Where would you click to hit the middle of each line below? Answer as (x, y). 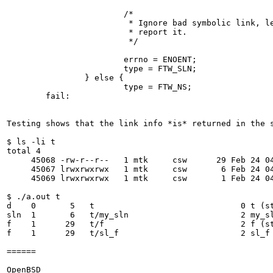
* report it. (97, 32)
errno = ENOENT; (102, 59)
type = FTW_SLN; (102, 69)
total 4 (24, 151)
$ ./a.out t (34, 197)
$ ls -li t (31, 142)
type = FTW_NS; (99, 87)
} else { (65, 78)
